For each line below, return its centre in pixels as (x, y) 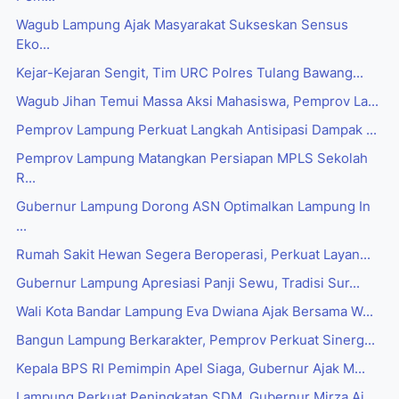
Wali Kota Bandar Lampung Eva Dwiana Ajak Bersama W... (195, 312)
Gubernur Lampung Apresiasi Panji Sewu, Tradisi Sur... (188, 284)
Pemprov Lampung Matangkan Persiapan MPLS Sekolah (192, 159)
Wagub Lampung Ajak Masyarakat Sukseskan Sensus (182, 25)
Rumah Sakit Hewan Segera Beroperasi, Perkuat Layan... (193, 255)
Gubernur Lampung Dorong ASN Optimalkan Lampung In (193, 207)
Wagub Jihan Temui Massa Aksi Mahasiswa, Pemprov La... (197, 102)
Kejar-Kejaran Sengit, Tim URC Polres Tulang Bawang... (190, 73)
